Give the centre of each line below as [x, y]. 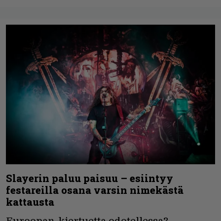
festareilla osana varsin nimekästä [95, 190]
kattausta [30, 202]
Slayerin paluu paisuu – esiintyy [90, 178]
